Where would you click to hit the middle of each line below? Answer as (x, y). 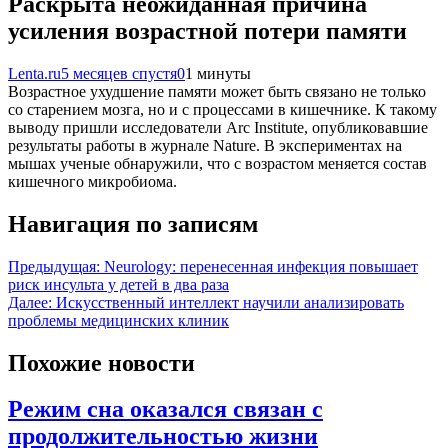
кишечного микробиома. (92, 181)
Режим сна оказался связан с (165, 409)
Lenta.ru (34, 73)
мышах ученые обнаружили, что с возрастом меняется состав (217, 163)
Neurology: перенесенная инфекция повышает (261, 266)
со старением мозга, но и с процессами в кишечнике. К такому (222, 109)
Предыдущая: (54, 266)
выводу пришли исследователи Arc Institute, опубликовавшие (218, 127)
